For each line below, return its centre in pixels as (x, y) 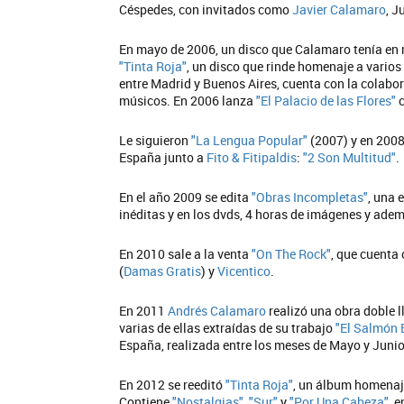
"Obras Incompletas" (310, 197)
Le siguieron (155, 140)
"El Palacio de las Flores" (326, 101)
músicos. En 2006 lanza (188, 101)
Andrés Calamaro (217, 311)
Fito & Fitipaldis (252, 157)
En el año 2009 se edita (185, 197)
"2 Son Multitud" (349, 157)
